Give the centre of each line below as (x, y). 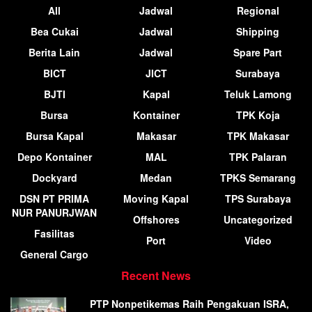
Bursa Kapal (54, 136)
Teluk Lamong (258, 94)
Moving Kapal (156, 199)
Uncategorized (258, 220)
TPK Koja (258, 115)
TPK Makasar (258, 136)
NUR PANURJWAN (54, 213)
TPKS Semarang (258, 178)
